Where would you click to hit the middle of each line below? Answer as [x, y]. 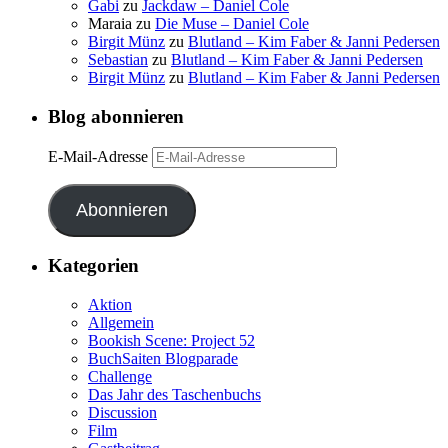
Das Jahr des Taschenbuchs [174, 394]
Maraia [110, 24]
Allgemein [121, 322]
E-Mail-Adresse [100, 156]
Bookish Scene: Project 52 [171, 340]
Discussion [122, 412]
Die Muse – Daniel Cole [232, 24]
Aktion [110, 304]
